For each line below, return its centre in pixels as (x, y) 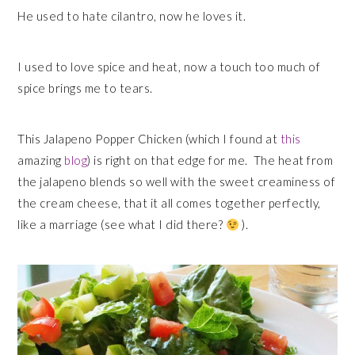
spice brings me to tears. (85, 88)
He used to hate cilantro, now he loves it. (132, 16)
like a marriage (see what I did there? (122, 224)
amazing (41, 160)
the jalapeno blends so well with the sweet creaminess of (177, 181)
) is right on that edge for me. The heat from (210, 160)
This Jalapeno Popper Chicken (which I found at (149, 139)
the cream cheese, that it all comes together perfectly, (169, 203)
